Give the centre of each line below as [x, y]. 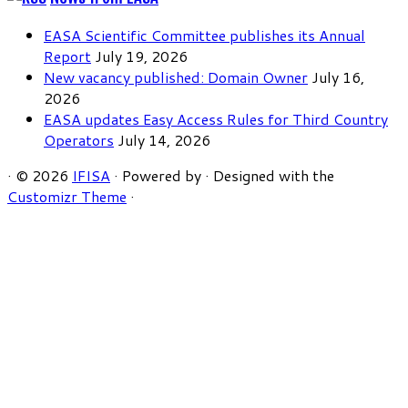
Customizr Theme [67, 197]
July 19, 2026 [141, 56]
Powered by [162, 176]
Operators [79, 140]
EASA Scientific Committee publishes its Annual [204, 36]
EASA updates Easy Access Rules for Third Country [216, 119]
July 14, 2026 [164, 140]
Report [67, 56]
